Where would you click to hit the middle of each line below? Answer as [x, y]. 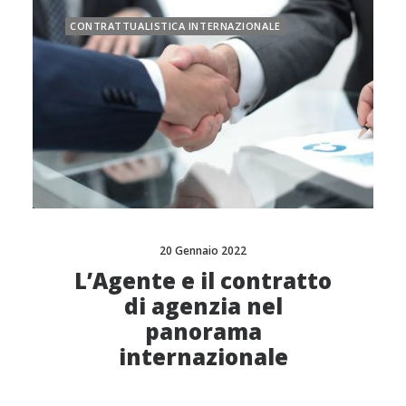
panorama [203, 331]
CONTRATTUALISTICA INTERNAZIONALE [175, 26]
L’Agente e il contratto [203, 280]
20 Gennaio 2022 [203, 250]
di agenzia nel [203, 305]
